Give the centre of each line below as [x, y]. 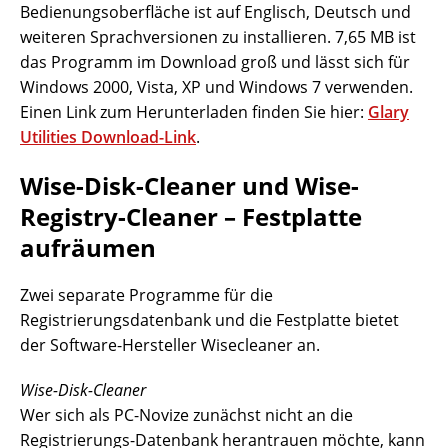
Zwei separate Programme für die [146, 295]
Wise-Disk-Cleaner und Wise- [189, 186]
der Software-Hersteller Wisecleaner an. [170, 345]
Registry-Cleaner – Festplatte [191, 217]
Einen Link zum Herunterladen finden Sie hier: [194, 112]
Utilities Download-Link [108, 137]
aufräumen [88, 248]
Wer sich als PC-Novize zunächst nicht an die [186, 415]
